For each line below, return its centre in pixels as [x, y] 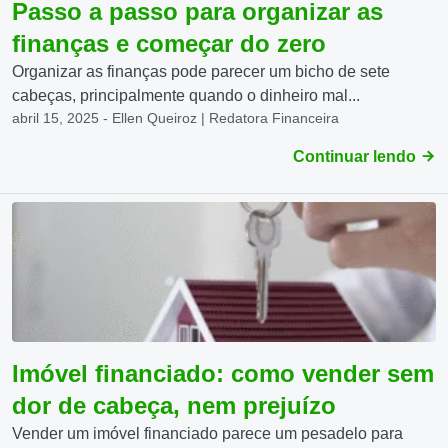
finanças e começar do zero [169, 43]
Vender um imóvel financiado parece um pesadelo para [207, 433]
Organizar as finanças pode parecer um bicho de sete [201, 71]
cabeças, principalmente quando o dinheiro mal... [186, 95]
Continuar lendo [356, 156]
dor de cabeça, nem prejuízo [174, 405]
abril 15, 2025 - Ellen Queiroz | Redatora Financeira [175, 118]
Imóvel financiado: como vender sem [223, 373]
